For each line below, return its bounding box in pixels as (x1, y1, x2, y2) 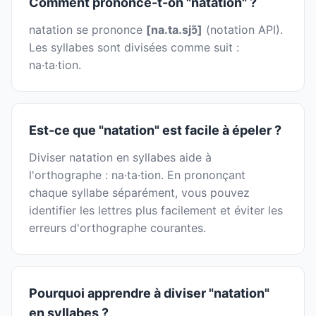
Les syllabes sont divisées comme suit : (29, 40, 239, 55)
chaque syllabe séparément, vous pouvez (29, 186, 250, 200)
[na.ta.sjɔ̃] (146, 23, 202, 37)
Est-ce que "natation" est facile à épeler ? (29, 123, 281, 138)
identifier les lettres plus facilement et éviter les (29, 203, 283, 218)
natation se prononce (29, 23, 146, 37)
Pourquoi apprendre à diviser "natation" (29, 286, 269, 301)
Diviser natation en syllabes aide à (29, 150, 212, 165)
